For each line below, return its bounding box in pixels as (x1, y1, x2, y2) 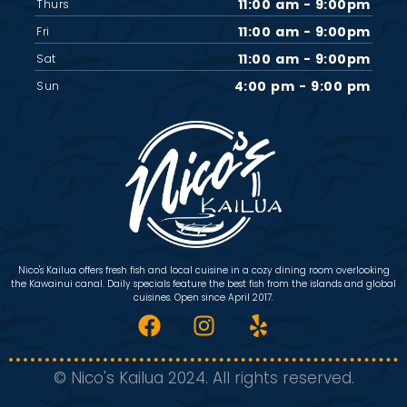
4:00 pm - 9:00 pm (233, 77, 371, 95)
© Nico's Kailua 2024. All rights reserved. (53, 366, 354, 389)
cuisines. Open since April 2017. (134, 290, 273, 304)
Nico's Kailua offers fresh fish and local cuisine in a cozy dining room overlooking (17, 263, 390, 277)
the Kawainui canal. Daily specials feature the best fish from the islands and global (11, 276, 396, 291)
